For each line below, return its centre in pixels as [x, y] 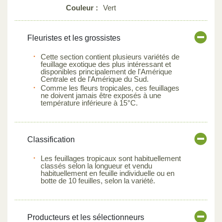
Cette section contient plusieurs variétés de [110, 56]
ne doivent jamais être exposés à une [101, 95]
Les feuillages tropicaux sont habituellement [111, 158]
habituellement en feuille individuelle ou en [108, 173]
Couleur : [82, 7]
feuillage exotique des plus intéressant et [106, 64]
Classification [51, 139]
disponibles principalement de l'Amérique [106, 71]
